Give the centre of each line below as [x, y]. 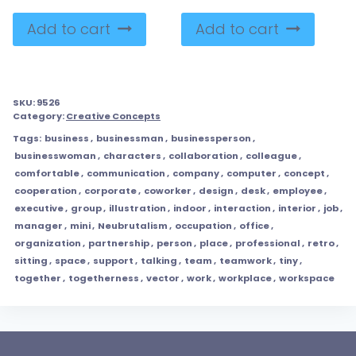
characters [132, 156]
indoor [190, 209]
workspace [307, 279]
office [254, 226]
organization [48, 244]
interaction [242, 209]
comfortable [47, 174]
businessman [130, 139]
